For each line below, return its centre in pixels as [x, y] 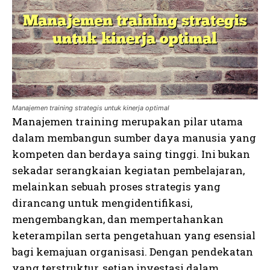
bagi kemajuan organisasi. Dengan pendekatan [133, 251]
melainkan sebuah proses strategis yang [116, 186]
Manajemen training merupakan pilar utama [127, 121]
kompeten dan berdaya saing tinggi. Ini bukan [131, 154]
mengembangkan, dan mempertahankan [118, 219]
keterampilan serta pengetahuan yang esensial [134, 235]
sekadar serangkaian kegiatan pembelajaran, [128, 170]
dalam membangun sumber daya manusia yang [134, 137]
